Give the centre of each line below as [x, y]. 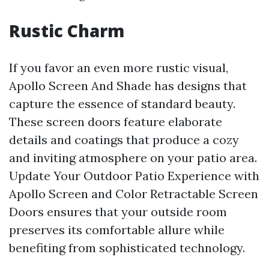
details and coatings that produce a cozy [124, 140]
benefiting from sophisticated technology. [127, 248]
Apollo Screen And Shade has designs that [128, 86]
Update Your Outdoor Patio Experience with [134, 176]
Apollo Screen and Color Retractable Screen [134, 194]
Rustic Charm [67, 31]
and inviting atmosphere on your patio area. [133, 158]
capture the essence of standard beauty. [122, 104]
